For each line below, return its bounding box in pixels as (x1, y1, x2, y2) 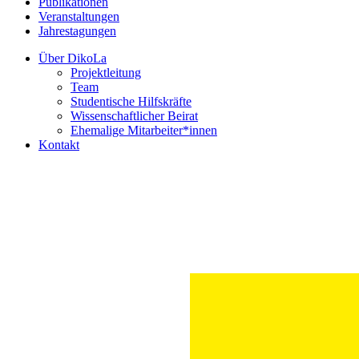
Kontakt (38, 137, 79, 151)
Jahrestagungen (38, 23, 116, 38)
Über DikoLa (38, 50, 107, 65)
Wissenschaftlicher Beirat (71, 108, 198, 123)
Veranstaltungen (38, 9, 119, 23)
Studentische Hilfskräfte (71, 94, 192, 108)
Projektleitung (71, 65, 141, 79)
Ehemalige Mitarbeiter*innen (71, 123, 217, 137)
